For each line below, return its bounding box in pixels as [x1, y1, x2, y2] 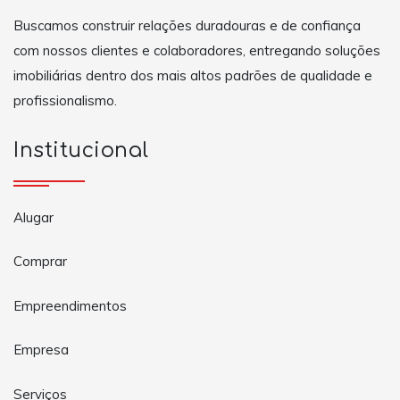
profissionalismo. [13, 91, 117, 109]
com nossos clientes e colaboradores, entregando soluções [13, 41, 380, 59]
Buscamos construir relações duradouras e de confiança [13, 16, 361, 34]
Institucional [13, 139, 149, 162]
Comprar [13, 253, 67, 271]
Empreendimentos [13, 296, 127, 314]
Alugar [13, 208, 54, 226]
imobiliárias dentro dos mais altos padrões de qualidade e [13, 66, 372, 84]
